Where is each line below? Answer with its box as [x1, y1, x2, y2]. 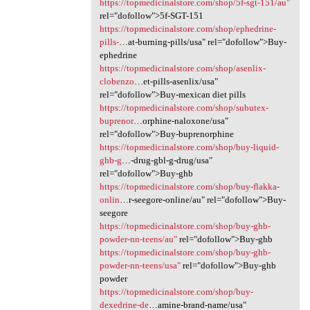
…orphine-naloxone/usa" [133, 116, 228, 127]
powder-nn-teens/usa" [99, 260, 181, 271]
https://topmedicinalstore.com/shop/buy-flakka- [99, 181, 280, 192]
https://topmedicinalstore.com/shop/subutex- [99, 102, 268, 113]
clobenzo [99, 76, 134, 87]
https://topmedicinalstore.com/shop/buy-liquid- [99, 142, 279, 153]
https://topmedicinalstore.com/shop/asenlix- [99, 63, 266, 74]
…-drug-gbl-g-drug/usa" [121, 155, 212, 166]
